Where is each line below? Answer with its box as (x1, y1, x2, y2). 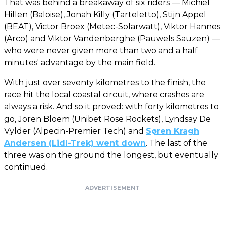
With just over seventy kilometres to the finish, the (4, 77, 206, 87)
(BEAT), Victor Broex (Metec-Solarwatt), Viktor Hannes (4, 21, 220, 31)
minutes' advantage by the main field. (4, 57, 155, 67)
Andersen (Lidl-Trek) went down (4, 138, 146, 148)
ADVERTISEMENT (85, 184, 140, 191)
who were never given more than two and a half (4, 45, 198, 55)
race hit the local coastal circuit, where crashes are (4, 89, 204, 99)
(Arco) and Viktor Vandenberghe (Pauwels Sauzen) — (4, 33, 220, 43)
